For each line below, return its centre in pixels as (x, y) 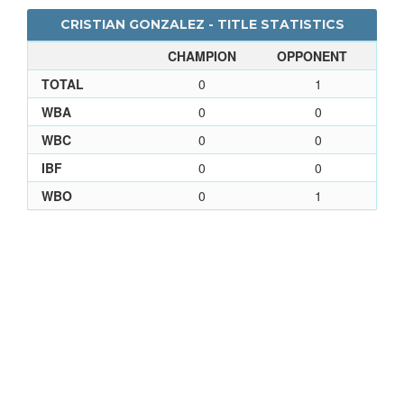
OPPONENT (312, 55)
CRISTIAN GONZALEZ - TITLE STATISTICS (202, 24)
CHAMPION (202, 55)
